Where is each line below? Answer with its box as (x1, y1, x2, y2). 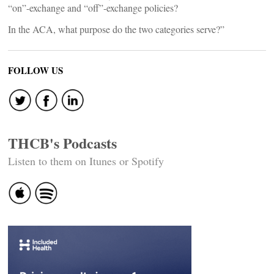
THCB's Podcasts (8, 132, 117, 154)
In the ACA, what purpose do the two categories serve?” (8, 23, 224, 35)
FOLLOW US (8, 64, 63, 77)
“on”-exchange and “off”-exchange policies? (8, 1, 178, 14)
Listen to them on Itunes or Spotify (8, 154, 164, 168)
